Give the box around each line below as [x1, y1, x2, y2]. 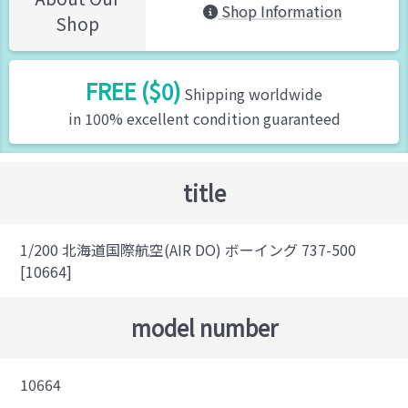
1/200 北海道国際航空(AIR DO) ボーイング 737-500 [20, 239, 357, 260]
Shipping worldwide [180, 83, 322, 105]
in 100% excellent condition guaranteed [67, 107, 341, 129]
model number [130, 311, 278, 343]
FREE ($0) [86, 75, 180, 107]
